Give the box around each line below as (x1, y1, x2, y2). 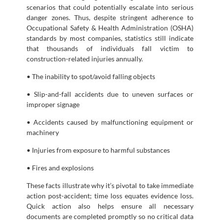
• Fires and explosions (27, 163, 94, 172)
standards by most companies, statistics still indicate (27, 33, 193, 42)
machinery (27, 128, 59, 137)
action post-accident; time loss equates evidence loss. (27, 191, 193, 200)
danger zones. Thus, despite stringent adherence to (27, 13, 193, 22)
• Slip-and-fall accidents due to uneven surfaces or (27, 89, 193, 98)
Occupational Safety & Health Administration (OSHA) (27, 23, 193, 32)
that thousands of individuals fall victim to (27, 44, 193, 53)
